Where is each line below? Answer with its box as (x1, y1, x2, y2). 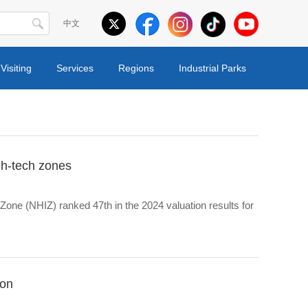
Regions (118, 63, 154, 74)
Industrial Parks (179, 63, 246, 74)
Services (56, 63, 93, 74)
